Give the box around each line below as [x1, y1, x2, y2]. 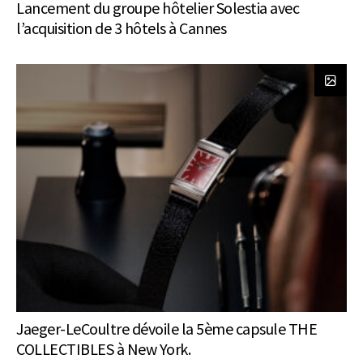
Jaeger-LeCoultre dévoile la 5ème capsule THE [16, 318, 317, 340]
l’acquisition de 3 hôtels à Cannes [16, 18, 226, 39]
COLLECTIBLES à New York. [16, 339, 190, 360]
